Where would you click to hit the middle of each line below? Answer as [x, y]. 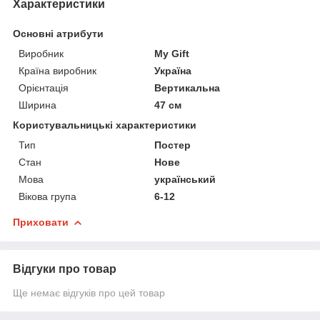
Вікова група [47, 196]
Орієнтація [44, 87]
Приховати [41, 222]
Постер [173, 145]
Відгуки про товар [65, 269]
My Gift [172, 53]
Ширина [37, 105]
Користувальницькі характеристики [105, 125]
